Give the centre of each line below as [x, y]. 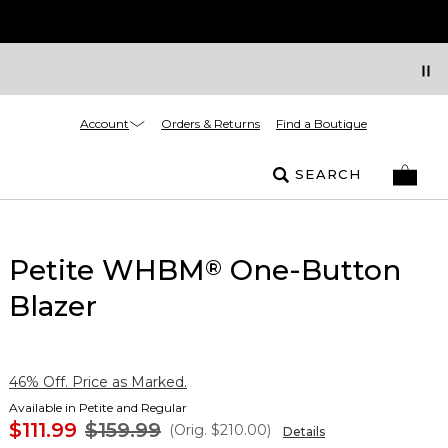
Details [304, 431]
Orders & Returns [210, 123]
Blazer [53, 306]
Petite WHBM [107, 270]
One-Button [311, 270]
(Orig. [188, 430]
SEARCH [328, 174]
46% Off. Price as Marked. [98, 382]
